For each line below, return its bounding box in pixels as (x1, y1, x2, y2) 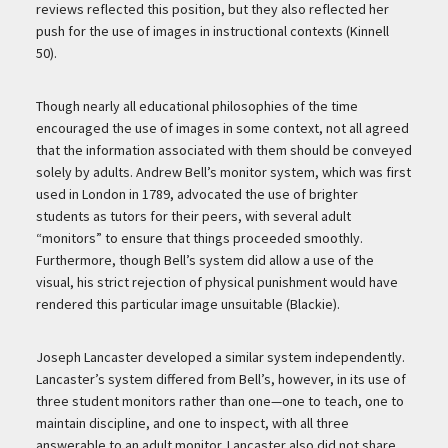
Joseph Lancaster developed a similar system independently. (35, 348, 405, 367)
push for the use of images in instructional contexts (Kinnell (35, 22, 389, 41)
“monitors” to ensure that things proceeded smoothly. (35, 229, 363, 248)
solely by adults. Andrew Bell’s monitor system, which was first (35, 163, 411, 182)
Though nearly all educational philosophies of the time (35, 97, 358, 116)
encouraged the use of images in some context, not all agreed (35, 119, 409, 138)
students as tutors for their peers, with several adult (35, 207, 351, 226)
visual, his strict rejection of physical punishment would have (35, 273, 398, 292)
